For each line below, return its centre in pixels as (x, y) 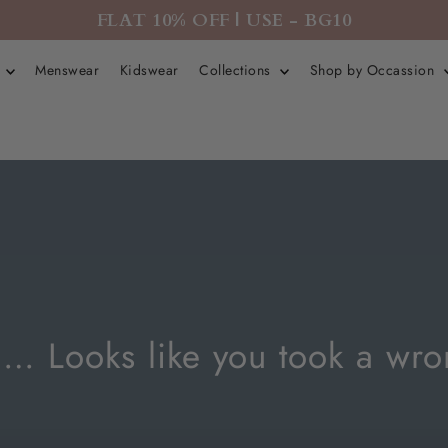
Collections (237, 70)
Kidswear (149, 70)
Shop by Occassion (374, 70)
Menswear (67, 70)
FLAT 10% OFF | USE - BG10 (224, 20)
